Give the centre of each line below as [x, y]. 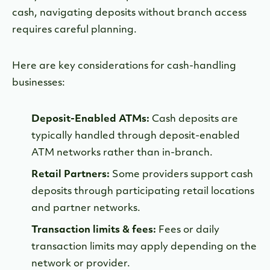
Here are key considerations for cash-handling [124, 66]
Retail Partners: [71, 174]
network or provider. [81, 264]
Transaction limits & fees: [94, 230]
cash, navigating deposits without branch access [129, 13]
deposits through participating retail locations [143, 191]
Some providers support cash [181, 174]
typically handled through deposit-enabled [136, 136]
